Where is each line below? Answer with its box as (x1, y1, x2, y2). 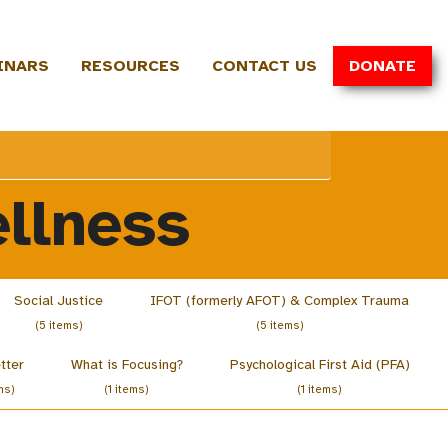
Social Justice (14, 292, 104, 309)
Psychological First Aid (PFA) (229, 356, 410, 373)
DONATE (349, 55, 416, 76)
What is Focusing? (70, 356, 183, 373)
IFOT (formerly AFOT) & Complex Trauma (150, 292, 410, 309)
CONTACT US (212, 55, 317, 76)
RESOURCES (81, 55, 180, 76)
